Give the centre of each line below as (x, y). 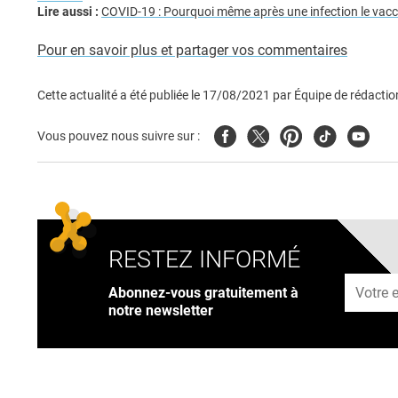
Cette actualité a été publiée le (120, 96)
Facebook (245, 134)
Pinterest (307, 134)
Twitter (269, 134)
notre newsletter (161, 310)
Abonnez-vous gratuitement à (203, 292)
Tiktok (332, 134)
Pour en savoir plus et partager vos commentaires (192, 51)
